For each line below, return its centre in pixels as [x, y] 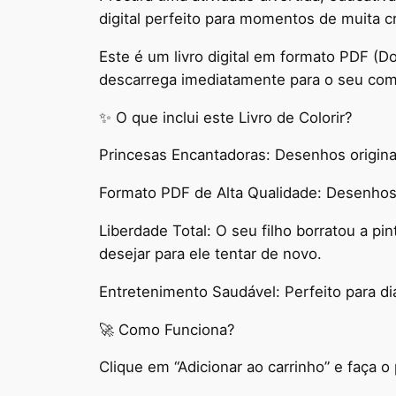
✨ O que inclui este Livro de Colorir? [226, 117]
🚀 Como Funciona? [167, 329]
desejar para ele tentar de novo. [210, 253]
